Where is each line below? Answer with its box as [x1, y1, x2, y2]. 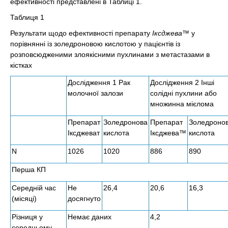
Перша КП [12, 165, 46, 174]
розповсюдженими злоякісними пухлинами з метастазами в [10, 50, 210, 59]
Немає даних [68, 213, 111, 221]
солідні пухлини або [150, 89, 217, 97]
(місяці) [12, 194, 37, 203]
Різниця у [12, 213, 43, 221]
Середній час [12, 184, 56, 192]
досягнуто [68, 194, 101, 203]
